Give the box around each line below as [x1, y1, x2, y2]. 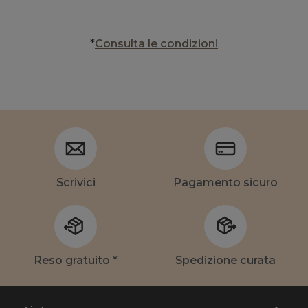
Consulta [95, 37, 145, 51]
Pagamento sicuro [173, 176, 278, 190]
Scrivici [56, 176, 96, 190]
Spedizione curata [175, 254, 276, 267]
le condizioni [145, 37, 218, 51]
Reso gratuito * [34, 254, 118, 267]
